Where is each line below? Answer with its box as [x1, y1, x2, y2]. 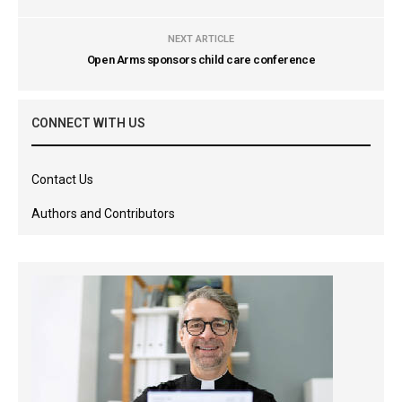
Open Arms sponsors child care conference [86, 53, 316, 66]
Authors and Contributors [31, 206, 175, 221]
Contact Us [31, 172, 93, 187]
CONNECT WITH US [31, 116, 145, 130]
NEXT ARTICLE [168, 33, 234, 45]
